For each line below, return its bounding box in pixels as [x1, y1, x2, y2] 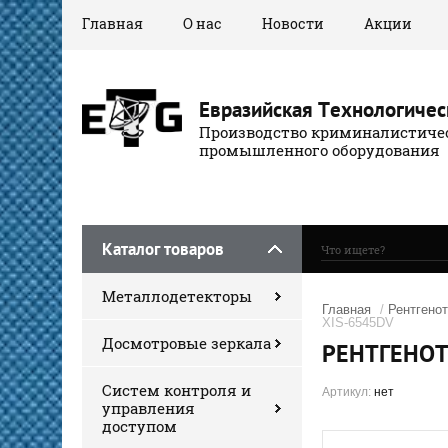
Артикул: [322, 384, 371, 399]
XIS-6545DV [322, 314, 394, 330]
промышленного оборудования [199, 139, 440, 160]
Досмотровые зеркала [102, 332, 271, 353]
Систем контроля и [102, 379, 251, 400]
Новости [262, 14, 324, 33]
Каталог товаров [102, 237, 224, 260]
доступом [102, 415, 177, 436]
